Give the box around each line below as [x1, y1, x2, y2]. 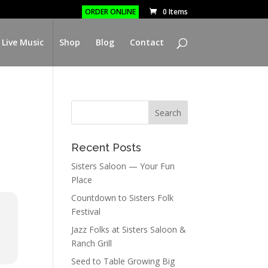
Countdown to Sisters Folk [71, 192, 174, 203]
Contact [129, 36, 164, 48]
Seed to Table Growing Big [71, 255, 175, 267]
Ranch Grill [71, 237, 112, 249]
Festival [71, 206, 101, 217]
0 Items [162, 7, 188, 17]
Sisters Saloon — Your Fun [71, 160, 175, 172]
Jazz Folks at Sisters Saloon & [71, 224, 187, 235]
